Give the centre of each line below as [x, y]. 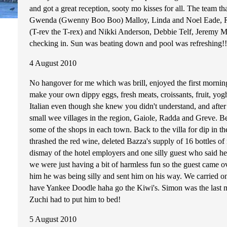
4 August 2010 [53, 63]
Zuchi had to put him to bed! [75, 199]
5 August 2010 [53, 219]
